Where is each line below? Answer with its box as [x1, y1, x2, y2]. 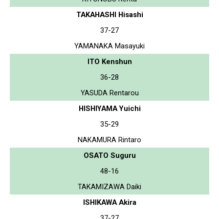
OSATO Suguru [83, 151, 136, 160]
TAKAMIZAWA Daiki [78, 182, 141, 191]
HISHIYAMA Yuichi [78, 104, 141, 113]
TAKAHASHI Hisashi [76, 10, 143, 19]
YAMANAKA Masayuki [74, 41, 145, 50]
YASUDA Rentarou [80, 88, 139, 97]
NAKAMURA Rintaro [78, 135, 141, 144]
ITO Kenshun [87, 57, 132, 66]
